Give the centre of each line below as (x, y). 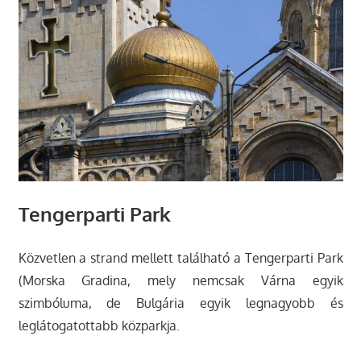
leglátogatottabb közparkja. (99, 326)
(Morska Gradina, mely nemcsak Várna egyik (180, 281)
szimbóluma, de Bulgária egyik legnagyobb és (180, 303)
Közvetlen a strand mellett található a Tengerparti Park (180, 258)
